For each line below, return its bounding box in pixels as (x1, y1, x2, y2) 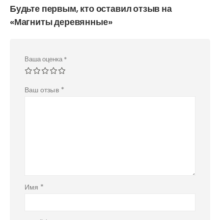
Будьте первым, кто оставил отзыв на (10, 2, 172, 15)
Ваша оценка (25, 55, 64, 64)
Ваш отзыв (25, 85, 61, 95)
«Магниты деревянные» (10, 16, 112, 28)
